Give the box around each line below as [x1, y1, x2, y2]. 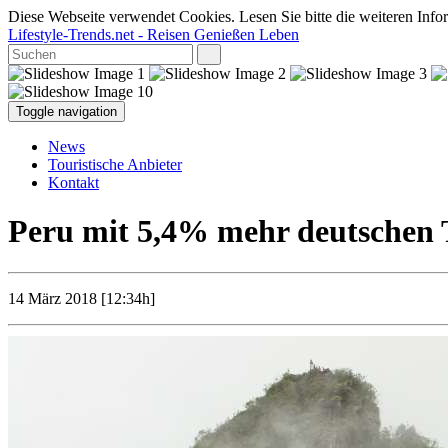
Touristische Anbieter [48, 156, 182, 173]
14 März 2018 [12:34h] [8, 289, 155, 307]
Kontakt [48, 174, 99, 191]
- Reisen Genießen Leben [134, 26, 299, 43]
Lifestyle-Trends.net [8, 26, 134, 43]
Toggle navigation [16, 104, 117, 119]
